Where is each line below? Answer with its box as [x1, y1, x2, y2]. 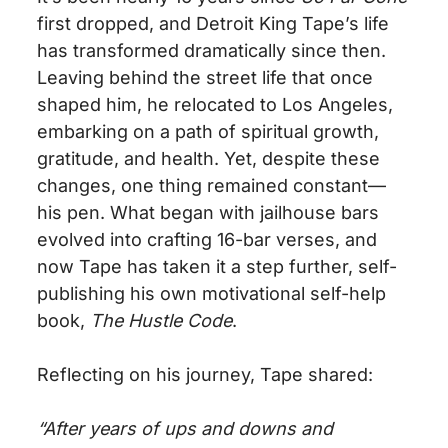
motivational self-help [197, 283, 387, 305]
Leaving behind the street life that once [37, 67, 374, 89]
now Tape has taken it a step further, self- [37, 256, 398, 278]
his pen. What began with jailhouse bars [37, 202, 380, 224]
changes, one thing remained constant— [37, 175, 387, 197]
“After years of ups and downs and [37, 418, 334, 440]
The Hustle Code [90, 310, 233, 332]
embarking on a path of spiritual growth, [37, 121, 380, 143]
